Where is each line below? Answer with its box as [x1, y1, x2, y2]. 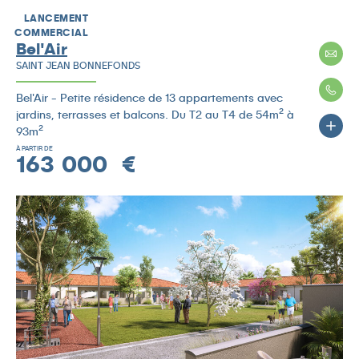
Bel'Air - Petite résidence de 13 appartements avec [16, 90, 283, 104]
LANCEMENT [23, 11, 88, 24]
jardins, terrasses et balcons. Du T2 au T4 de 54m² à [16, 107, 294, 121]
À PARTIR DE [16, 143, 53, 152]
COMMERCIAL [14, 26, 88, 38]
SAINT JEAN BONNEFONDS [16, 58, 140, 71]
